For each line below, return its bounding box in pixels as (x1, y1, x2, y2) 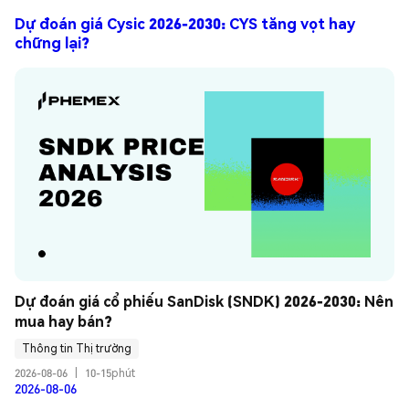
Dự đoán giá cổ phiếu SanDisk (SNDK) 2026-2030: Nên (15, 290, 393, 310)
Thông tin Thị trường (22, 341, 131, 356)
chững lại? (15, 33, 89, 53)
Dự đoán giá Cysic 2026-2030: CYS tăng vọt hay (15, 14, 355, 34)
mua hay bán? (15, 310, 112, 330)
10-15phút (85, 365, 135, 380)
